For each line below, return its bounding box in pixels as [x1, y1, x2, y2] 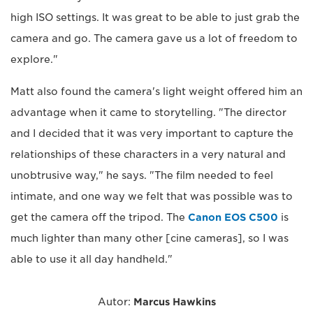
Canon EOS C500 [188, 212, 278, 224]
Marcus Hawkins [133, 296, 216, 308]
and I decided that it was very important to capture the [10, 128, 293, 140]
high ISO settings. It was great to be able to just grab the [10, 12, 300, 24]
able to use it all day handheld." [10, 254, 173, 265]
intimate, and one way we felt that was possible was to [10, 191, 293, 203]
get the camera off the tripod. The [10, 212, 188, 224]
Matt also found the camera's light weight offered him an [10, 86, 303, 98]
